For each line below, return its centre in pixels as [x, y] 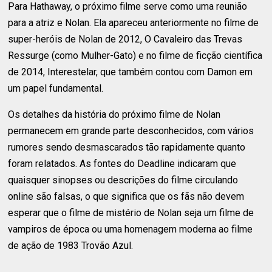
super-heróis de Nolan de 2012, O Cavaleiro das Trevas [125, 39]
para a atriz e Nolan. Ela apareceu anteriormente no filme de [134, 22]
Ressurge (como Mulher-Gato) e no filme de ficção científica [135, 55]
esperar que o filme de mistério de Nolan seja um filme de [131, 212]
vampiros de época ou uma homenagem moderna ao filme [131, 229]
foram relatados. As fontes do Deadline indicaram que [122, 163]
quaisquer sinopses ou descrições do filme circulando [123, 180]
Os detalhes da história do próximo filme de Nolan [114, 114]
